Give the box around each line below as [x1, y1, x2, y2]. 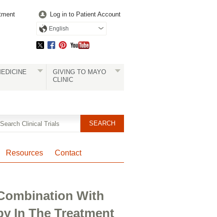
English [49, 25, 69, 32]
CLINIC [52, 76, 73, 83]
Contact [55, 149, 81, 157]
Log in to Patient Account [50, 11, 121, 18]
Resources [6, 149, 43, 157]
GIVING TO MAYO [52, 68, 106, 76]
